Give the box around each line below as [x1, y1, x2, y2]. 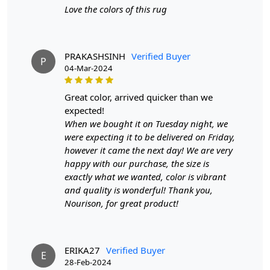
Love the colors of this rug [64, 3, 167, 16]
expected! [64, 104, 104, 117]
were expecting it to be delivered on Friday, [64, 131, 235, 143]
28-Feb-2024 [64, 257, 111, 268]
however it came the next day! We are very [64, 144, 233, 157]
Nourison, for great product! [64, 197, 178, 210]
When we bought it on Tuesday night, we [64, 118, 228, 130]
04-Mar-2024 [64, 63, 113, 74]
